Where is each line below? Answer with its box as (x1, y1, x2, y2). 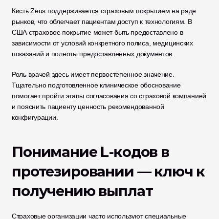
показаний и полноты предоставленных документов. (12, 50, 174, 58)
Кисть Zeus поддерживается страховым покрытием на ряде (12, 7, 197, 15)
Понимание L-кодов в (12, 143, 169, 160)
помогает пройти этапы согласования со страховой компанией (12, 92, 207, 100)
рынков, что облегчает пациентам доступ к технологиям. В (12, 18, 192, 25)
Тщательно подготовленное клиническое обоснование (12, 81, 181, 89)
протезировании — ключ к (12, 163, 205, 180)
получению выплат (12, 182, 153, 199)
